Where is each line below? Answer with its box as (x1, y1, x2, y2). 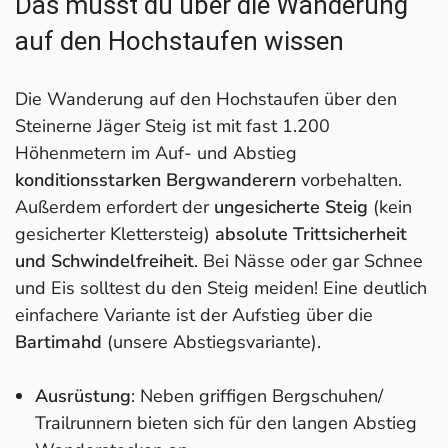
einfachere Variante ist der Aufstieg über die (15, 302, 373, 327)
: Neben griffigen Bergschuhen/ (131, 383, 383, 408)
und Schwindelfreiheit (15, 248, 194, 273)
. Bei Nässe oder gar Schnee (194, 248, 423, 273)
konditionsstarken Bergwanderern (15, 167, 296, 192)
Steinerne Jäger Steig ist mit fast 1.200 (15, 113, 330, 138)
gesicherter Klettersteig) (15, 221, 215, 246)
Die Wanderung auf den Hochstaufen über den (15, 86, 397, 111)
